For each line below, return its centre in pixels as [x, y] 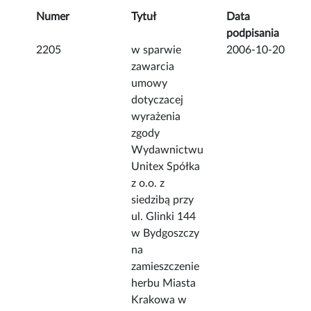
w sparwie [157, 50]
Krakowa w [159, 300]
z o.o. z [148, 184]
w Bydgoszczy [166, 234]
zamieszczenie [166, 267]
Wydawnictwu [168, 150]
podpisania [253, 34]
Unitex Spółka [166, 167]
